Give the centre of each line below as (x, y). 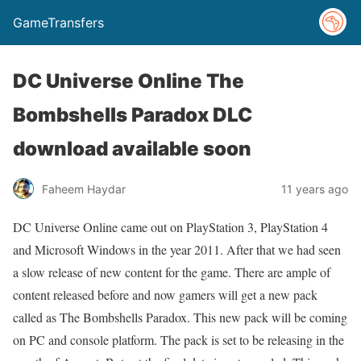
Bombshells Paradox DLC (133, 115)
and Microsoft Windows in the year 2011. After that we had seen (177, 249)
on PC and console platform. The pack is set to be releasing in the (178, 340)
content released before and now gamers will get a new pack (165, 295)
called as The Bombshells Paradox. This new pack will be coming (180, 317)
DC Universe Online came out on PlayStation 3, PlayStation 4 (170, 227)
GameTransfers (58, 23)
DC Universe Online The (129, 81)
